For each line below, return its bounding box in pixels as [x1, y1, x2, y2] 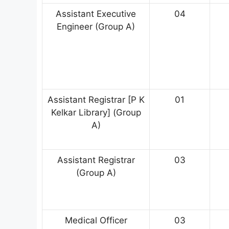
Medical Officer [64, 215, 127, 226]
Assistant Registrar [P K [47, 95, 145, 105]
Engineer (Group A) [57, 21, 135, 32]
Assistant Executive [56, 9, 136, 19]
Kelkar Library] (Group [51, 107, 141, 118]
